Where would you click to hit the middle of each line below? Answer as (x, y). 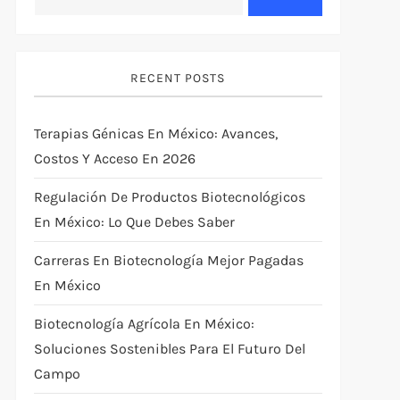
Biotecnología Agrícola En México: (144, 323)
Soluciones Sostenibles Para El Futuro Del (169, 348)
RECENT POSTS (178, 78)
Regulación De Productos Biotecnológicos (169, 196)
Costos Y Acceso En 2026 (114, 158)
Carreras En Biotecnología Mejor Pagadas (168, 260)
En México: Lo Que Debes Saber (134, 221)
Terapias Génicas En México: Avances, (155, 133)
